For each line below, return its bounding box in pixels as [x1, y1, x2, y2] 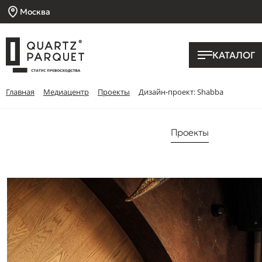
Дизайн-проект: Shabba [139, 87, 223, 97]
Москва [20, 6, 50, 17]
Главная [6, 87, 35, 97]
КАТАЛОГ [212, 49, 255, 61]
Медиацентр [43, 87, 89, 97]
